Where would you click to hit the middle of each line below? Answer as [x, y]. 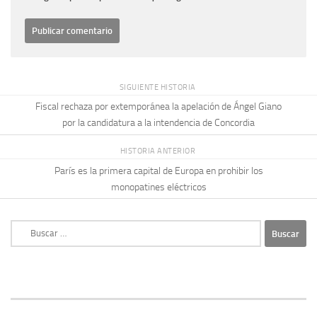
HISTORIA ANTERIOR [158, 151]
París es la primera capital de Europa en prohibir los [158, 171]
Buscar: [25, 227]
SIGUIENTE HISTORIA [158, 87]
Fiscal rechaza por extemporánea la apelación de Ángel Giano [158, 107]
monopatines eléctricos [158, 187]
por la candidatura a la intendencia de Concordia [158, 123]
